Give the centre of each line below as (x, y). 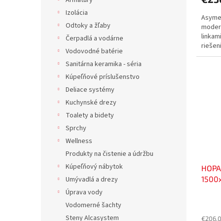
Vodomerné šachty (93, 205)
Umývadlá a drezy (92, 180)
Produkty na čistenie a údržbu (110, 154)
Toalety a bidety (90, 115)
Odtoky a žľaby (88, 26)
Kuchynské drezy (91, 103)
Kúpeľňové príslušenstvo (103, 77)
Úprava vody (84, 192)
